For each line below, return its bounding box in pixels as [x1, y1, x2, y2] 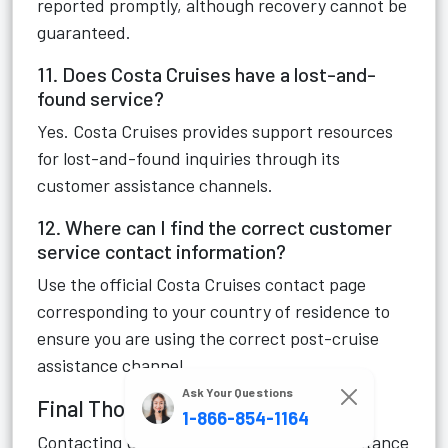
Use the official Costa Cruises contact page [37, 273, 366, 295]
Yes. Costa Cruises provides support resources [37, 120, 393, 142]
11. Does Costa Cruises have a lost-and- [37, 62, 376, 86]
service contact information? [37, 239, 286, 263]
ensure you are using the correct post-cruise [37, 327, 379, 349]
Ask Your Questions [182, 385, 293, 399]
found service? [37, 86, 164, 110]
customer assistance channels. [37, 174, 273, 196]
